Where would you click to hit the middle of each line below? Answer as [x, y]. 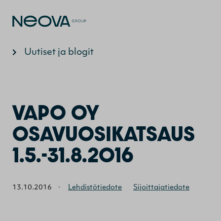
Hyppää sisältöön [150, 21]
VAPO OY [55, 112]
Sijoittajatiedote [161, 187]
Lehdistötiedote [95, 187]
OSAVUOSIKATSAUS [104, 133]
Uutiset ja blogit [59, 52]
